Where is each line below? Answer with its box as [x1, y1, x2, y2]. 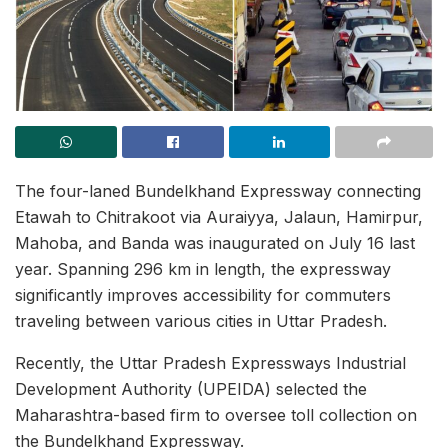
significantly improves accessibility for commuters [15, 285, 391, 305]
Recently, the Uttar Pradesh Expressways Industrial [15, 353, 406, 373]
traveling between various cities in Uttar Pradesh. [15, 311, 387, 331]
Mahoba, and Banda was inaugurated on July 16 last [15, 233, 415, 253]
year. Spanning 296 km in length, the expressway [15, 259, 391, 279]
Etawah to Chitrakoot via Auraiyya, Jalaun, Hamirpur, [15, 207, 423, 227]
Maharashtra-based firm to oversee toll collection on [15, 405, 417, 425]
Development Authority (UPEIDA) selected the [15, 379, 367, 399]
